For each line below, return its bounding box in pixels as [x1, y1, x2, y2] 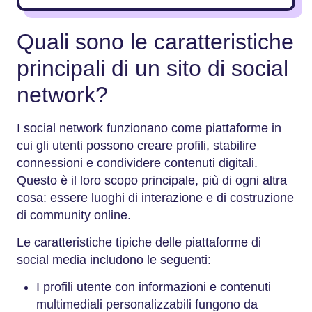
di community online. [17, 208, 131, 222]
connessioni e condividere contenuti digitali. [17, 156, 258, 170]
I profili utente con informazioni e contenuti [36, 280, 271, 294]
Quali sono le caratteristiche [17, 29, 294, 54]
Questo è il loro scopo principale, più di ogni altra [17, 173, 287, 187]
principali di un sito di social [17, 55, 288, 81]
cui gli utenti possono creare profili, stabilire [17, 139, 256, 153]
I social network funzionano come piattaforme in [17, 121, 281, 135]
